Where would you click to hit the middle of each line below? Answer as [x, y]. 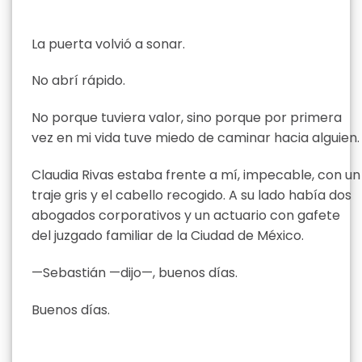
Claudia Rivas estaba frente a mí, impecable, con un [196, 175]
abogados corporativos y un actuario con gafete [186, 215]
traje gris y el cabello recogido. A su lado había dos [192, 195]
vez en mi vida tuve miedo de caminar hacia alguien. [196, 138]
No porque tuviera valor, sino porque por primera [187, 118]
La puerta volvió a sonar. [108, 44]
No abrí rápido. [78, 81]
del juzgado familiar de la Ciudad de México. [168, 235]
